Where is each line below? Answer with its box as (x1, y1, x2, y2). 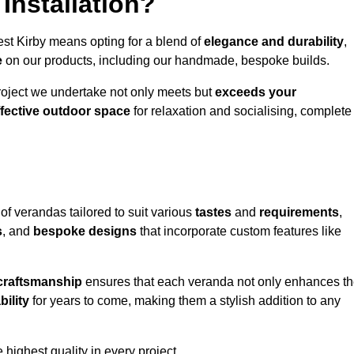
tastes (195, 205, 232, 220)
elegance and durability (204, 35, 344, 49)
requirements (259, 205, 339, 220)
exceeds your (215, 85, 296, 100)
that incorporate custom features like (137, 224, 341, 239)
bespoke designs (33, 224, 137, 239)
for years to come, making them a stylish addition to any (29, 294, 341, 308)
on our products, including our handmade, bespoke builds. (2, 54, 330, 68)
